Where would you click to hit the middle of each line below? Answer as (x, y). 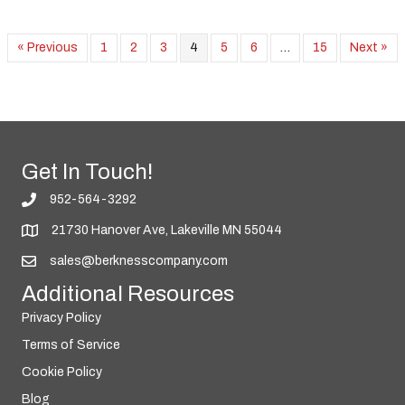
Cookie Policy (62, 372)
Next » (369, 48)
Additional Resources (128, 294)
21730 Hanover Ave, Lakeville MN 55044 (167, 231)
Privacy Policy (61, 318)
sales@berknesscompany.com (139, 261)
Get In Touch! (87, 172)
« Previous (47, 48)
